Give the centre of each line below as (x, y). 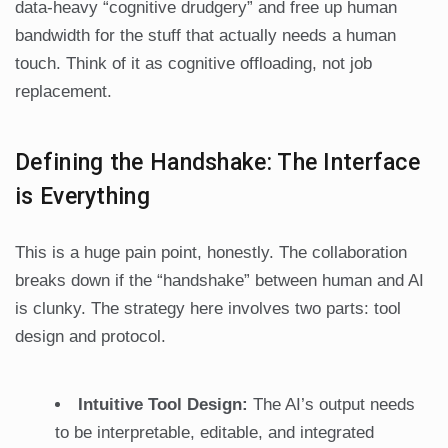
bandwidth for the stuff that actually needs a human (205, 36)
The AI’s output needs (331, 405)
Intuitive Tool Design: (163, 405)
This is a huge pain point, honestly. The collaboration (211, 253)
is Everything (82, 197)
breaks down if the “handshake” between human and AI (219, 281)
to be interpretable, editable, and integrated (214, 433)
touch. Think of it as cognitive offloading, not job (193, 64)
